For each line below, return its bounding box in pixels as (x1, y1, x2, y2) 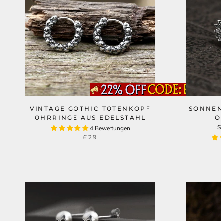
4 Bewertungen (89, 124, 130, 132)
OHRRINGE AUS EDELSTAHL (35, 114, 146, 121)
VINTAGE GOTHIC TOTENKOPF (29, 105, 151, 112)
